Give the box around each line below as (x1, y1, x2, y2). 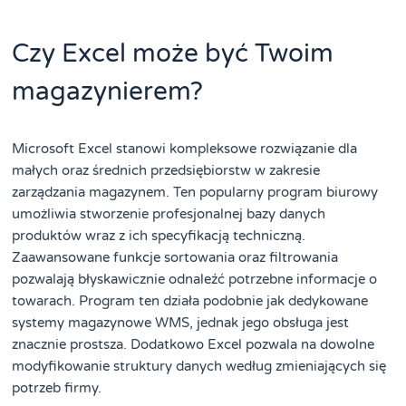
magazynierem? (12, 75, 204, 107)
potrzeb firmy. (12, 379, 102, 396)
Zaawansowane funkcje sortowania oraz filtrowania (12, 248, 339, 266)
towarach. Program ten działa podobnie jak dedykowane (12, 292, 369, 309)
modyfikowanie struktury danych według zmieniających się (12, 357, 387, 374)
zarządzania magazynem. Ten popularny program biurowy (12, 183, 379, 200)
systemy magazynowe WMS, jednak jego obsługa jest (12, 314, 350, 331)
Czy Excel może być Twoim (12, 37, 334, 69)
